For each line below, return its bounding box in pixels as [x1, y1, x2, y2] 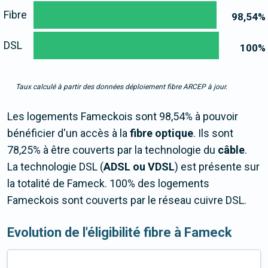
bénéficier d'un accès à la [7, 127, 130, 140]
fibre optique [130, 127, 193, 140]
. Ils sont [193, 127, 233, 140]
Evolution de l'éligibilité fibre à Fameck [7, 225, 232, 240]
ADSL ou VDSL [103, 160, 175, 173]
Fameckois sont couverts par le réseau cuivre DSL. [7, 194, 246, 207]
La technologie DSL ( [7, 160, 103, 173]
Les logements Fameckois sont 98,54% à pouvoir [7, 110, 238, 123]
